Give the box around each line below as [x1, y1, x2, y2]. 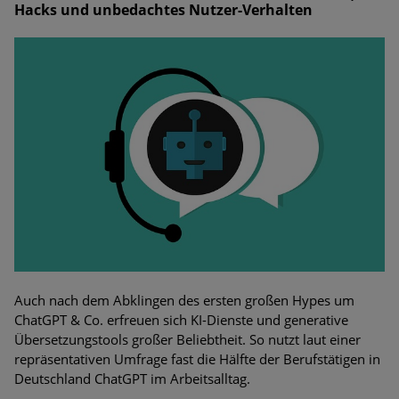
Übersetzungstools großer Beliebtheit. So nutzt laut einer [14, 330, 361, 349]
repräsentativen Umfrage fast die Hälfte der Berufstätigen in [14, 350, 380, 369]
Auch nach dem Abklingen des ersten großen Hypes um [14, 291, 354, 310]
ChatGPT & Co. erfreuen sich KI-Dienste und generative [14, 311, 348, 330]
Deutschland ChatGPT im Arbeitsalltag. [14, 370, 250, 388]
